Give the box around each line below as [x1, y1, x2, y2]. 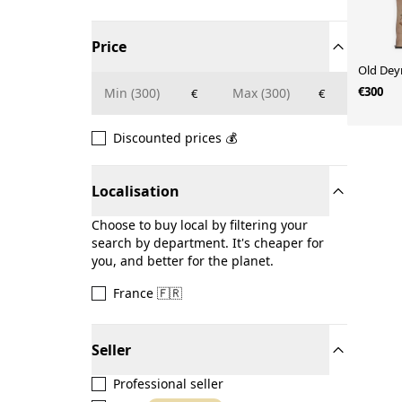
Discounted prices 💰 [113, 129, 237, 146]
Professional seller [113, 375, 223, 392]
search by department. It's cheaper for [92, 234, 324, 251]
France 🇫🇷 [113, 284, 182, 301]
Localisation [92, 181, 179, 201]
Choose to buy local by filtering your [92, 216, 308, 233]
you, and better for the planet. [92, 252, 274, 269]
